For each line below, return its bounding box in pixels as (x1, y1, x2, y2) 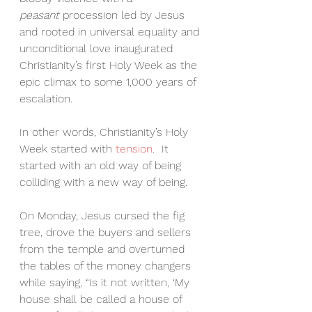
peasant (19, 8, 59, 22)
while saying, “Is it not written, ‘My (19, 276, 193, 290)
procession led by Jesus (59, 8, 188, 22)
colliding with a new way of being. (19, 175, 187, 189)
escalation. (19, 92, 72, 106)
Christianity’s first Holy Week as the (19, 58, 201, 72)
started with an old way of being (19, 159, 185, 173)
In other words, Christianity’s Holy (19, 125, 192, 139)
